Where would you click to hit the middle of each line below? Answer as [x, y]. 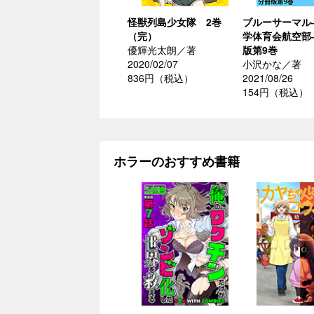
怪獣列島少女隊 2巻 [175, 22]
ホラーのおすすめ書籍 [177, 162]
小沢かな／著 [272, 64]
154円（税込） [275, 92]
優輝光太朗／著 [162, 50]
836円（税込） [161, 78]
